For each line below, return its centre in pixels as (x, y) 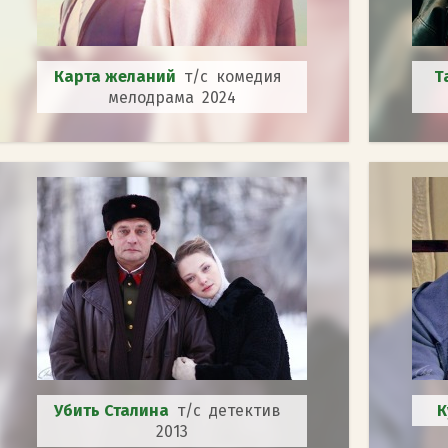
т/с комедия (236, 76)
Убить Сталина (115, 410)
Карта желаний (118, 76)
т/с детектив (233, 410)
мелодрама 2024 (171, 97)
